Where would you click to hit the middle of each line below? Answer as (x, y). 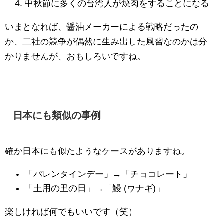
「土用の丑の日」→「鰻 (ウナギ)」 (95, 188)
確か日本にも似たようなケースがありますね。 (97, 151)
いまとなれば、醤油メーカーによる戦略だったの (102, 27)
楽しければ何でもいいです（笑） (71, 212)
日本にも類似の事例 (57, 115)
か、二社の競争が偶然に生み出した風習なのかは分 (106, 42)
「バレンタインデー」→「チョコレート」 (108, 174)
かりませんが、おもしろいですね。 (75, 56)
